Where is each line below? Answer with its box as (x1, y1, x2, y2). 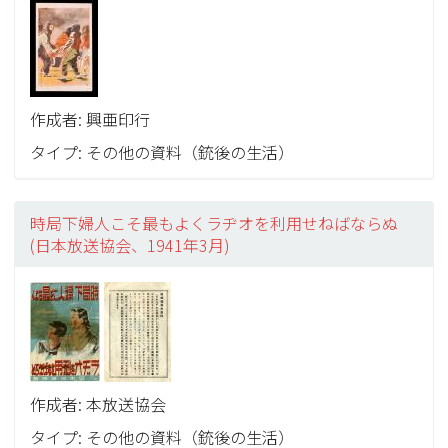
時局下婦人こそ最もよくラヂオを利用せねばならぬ (30, 211, 399, 235)
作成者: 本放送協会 (30, 392, 167, 416)
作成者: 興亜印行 (30, 107, 151, 131)
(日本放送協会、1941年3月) (30, 233, 231, 257)
